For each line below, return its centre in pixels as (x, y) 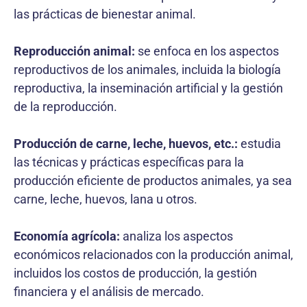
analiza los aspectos (176, 236)
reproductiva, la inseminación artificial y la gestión (148, 88)
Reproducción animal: (74, 51)
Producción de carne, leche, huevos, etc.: (126, 143)
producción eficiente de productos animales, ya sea (153, 180)
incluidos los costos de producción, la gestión (135, 273)
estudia (259, 143)
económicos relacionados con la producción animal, (153, 254)
